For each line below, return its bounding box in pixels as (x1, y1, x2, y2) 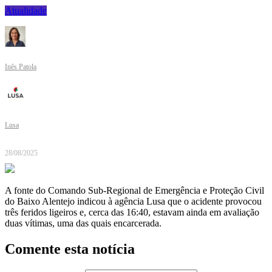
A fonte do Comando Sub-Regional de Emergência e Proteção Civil (5, 185, 264, 196)
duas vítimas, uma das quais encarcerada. (5, 218, 161, 229)
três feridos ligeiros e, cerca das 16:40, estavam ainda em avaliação (5, 207, 259, 218)
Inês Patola (5, 63, 36, 72)
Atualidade (5, 5, 47, 16)
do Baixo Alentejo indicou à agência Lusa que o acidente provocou (5, 196, 262, 207)
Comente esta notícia (5, 241, 135, 257)
